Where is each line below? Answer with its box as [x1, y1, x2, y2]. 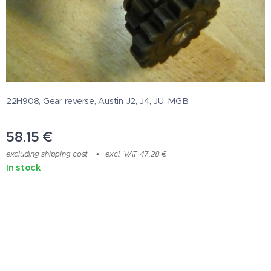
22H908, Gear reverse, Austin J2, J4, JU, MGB [6, 96, 189, 107]
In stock [6, 162, 41, 174]
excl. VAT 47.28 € [105, 149, 167, 159]
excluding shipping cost [6, 149, 88, 159]
